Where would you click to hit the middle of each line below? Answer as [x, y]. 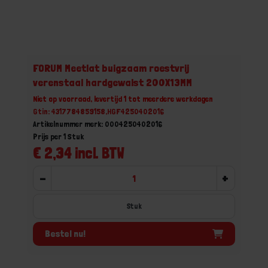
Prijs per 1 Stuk [58, 136]
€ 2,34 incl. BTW [79, 153]
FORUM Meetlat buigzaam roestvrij [111, 68]
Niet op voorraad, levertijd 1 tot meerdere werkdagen [123, 99]
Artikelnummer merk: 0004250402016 [98, 124]
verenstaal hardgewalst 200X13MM [112, 82]
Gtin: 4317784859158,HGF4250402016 [98, 111]
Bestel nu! [65, 233]
